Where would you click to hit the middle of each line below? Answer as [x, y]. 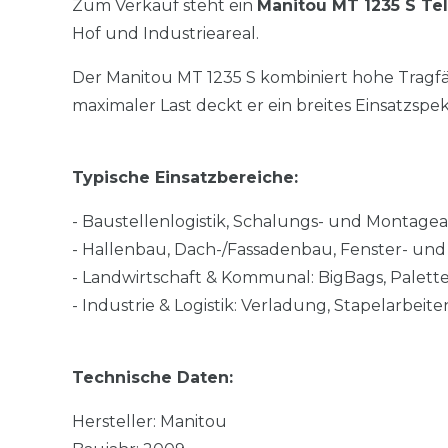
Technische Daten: [152, 377]
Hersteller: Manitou [149, 421]
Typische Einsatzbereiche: [185, 177]
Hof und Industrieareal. [165, 33]
